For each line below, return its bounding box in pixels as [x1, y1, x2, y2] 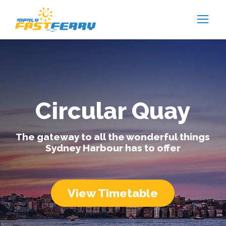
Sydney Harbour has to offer [45, 142, 181, 154]
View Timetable [68, 186, 158, 200]
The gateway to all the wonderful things [16, 131, 210, 143]
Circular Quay [35, 97, 190, 125]
